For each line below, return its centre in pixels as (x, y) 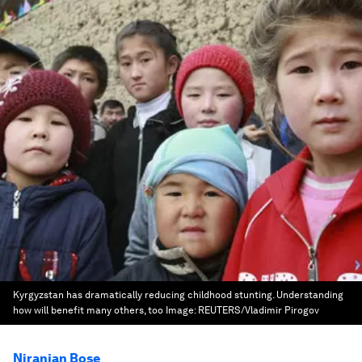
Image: (182, 310)
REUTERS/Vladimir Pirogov (259, 310)
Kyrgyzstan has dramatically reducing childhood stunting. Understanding (178, 295)
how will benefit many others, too (88, 310)
